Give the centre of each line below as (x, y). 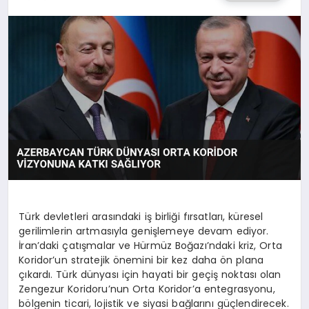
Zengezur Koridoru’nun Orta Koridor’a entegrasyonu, (147, 289)
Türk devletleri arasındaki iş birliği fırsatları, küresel (141, 216)
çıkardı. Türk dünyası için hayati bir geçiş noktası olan (150, 274)
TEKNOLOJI (45, 91)
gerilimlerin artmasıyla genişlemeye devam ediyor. (144, 231)
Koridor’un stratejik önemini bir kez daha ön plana (141, 260)
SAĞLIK (36, 20)
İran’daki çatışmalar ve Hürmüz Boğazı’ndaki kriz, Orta (150, 245)
